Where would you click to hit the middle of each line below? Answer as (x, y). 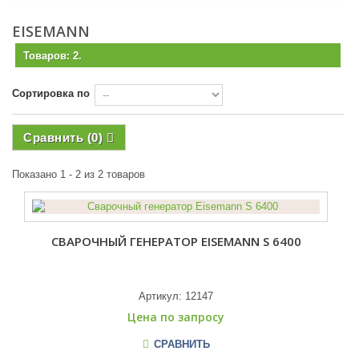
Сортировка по (51, 93)
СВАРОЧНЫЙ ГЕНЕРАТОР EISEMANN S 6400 (177, 241)
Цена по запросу (176, 317)
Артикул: (162, 296)
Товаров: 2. (52, 56)
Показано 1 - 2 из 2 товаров (79, 174)
